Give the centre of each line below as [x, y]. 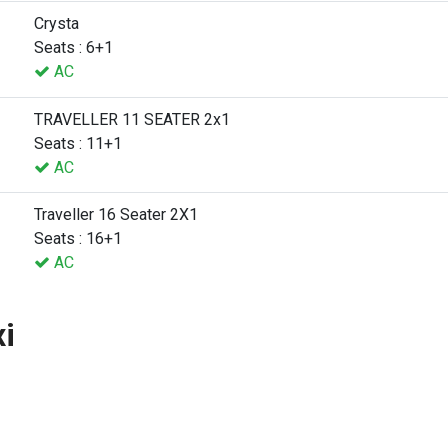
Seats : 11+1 [78, 143]
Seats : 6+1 [73, 47]
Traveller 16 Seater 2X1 [116, 214]
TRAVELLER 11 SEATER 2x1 [132, 119]
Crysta [56, 23]
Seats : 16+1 [78, 238]
